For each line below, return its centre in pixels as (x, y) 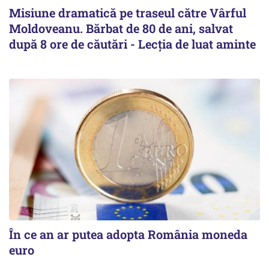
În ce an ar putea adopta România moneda (128, 234)
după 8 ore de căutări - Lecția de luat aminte (132, 44)
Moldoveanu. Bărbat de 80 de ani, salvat (121, 29)
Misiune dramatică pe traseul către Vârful (128, 13)
